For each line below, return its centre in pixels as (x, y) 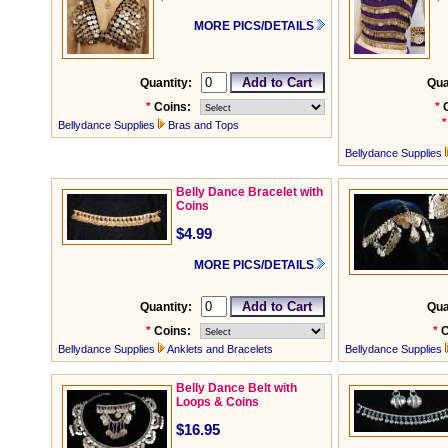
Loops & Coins (217, 402)
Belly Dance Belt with (236, 388)
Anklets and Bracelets (220, 349)
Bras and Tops (203, 125)
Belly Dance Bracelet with (249, 192)
